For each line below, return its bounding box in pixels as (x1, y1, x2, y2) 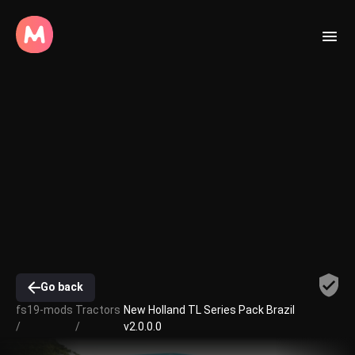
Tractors (74, 303, 120, 316)
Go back (40, 281, 83, 294)
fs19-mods (16, 303, 73, 316)
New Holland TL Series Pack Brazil (123, 303, 295, 316)
